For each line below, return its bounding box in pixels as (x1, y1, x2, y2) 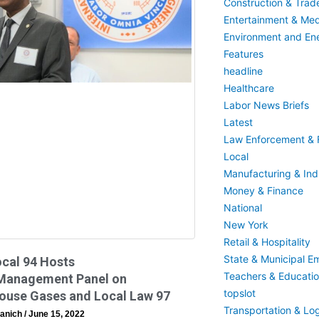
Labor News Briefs (223, 99, 309, 111)
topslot (223, 287, 256, 299)
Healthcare (223, 82, 274, 94)
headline (223, 65, 263, 77)
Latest (223, 116, 253, 128)
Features (223, 48, 263, 60)
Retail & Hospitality (223, 236, 310, 248)
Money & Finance (223, 184, 303, 197)
